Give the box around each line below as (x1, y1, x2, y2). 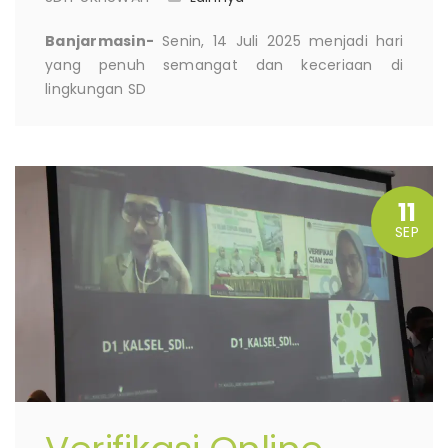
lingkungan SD (45, 79, 147, 100)
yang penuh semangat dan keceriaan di (45, 55, 403, 76)
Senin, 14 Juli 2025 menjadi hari (154, 31, 403, 52)
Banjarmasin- (45, 31, 154, 52)
